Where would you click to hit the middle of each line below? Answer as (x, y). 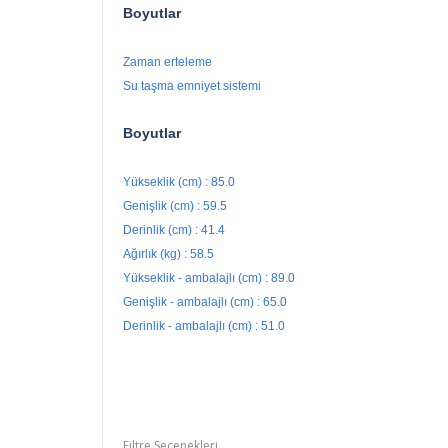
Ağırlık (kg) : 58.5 (168, 254)
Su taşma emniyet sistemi (192, 86)
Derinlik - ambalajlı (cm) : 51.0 (204, 326)
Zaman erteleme (169, 62)
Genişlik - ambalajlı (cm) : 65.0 (205, 302)
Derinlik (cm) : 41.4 (174, 230)
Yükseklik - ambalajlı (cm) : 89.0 (209, 278)
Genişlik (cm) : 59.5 (175, 206)
